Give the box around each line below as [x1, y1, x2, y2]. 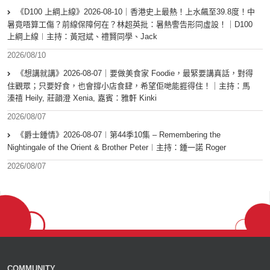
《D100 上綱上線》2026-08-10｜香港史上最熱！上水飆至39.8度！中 [16, 7, 255, 17]
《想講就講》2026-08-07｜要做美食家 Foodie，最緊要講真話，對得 [16, 69, 253, 78]
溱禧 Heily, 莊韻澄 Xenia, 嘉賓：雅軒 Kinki [7, 93, 157, 103]
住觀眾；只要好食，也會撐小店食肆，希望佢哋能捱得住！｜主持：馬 [7, 81, 250, 91]
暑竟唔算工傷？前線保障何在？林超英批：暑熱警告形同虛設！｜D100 [7, 20, 253, 30]
